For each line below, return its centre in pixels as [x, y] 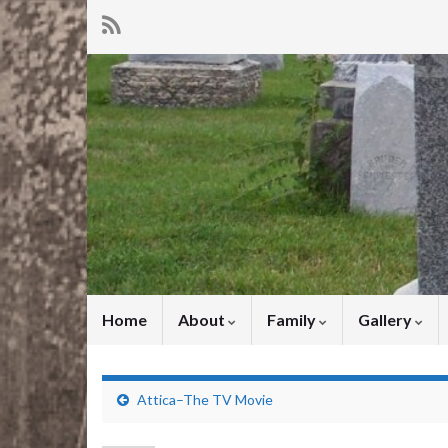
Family [293, 320]
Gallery [386, 320]
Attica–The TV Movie [205, 400]
